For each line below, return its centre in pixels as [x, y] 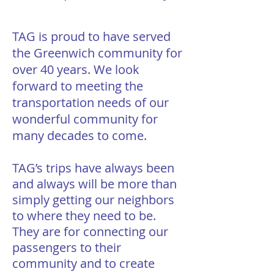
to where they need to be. [84, 216]
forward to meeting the [78, 86]
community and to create [83, 263]
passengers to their [67, 247]
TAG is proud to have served [91, 36]
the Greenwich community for [97, 53]
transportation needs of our [91, 102]
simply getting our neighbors [93, 200]
